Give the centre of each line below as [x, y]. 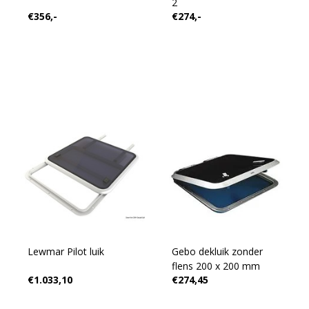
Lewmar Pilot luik [66, 251]
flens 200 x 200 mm [216, 266]
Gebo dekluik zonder [201, 251]
